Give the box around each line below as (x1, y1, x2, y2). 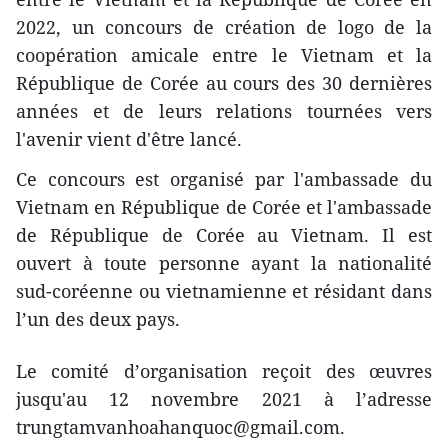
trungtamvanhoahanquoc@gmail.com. (16, 414, 345, 439)
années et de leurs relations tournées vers (16, 98, 432, 123)
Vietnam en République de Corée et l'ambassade (16, 194, 432, 219)
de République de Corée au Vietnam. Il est (16, 222, 432, 247)
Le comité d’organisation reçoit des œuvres (16, 358, 432, 383)
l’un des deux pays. (16, 306, 180, 331)
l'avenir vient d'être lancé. (16, 126, 242, 151)
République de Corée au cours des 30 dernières (16, 70, 432, 95)
